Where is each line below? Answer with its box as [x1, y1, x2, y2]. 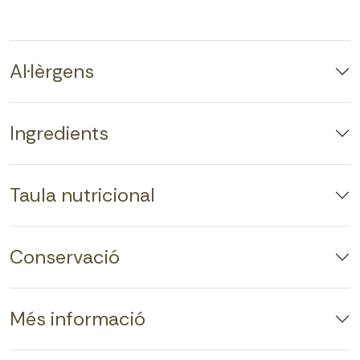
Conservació [10, 244, 120, 270]
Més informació [10, 306, 145, 332]
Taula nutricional [10, 182, 155, 208]
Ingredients [10, 121, 108, 146]
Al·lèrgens [10, 59, 94, 84]
